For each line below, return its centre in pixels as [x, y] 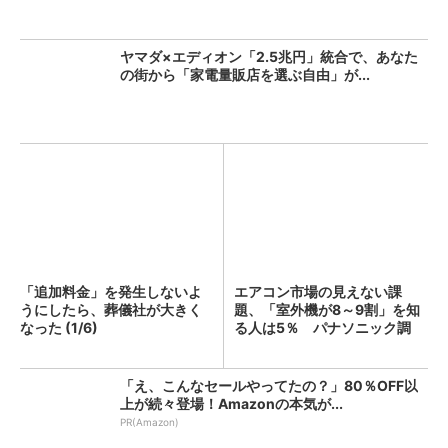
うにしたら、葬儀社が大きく [111, 309]
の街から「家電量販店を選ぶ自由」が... [245, 74]
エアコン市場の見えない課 [318, 291]
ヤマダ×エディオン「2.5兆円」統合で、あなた [269, 56]
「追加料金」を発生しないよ [111, 291]
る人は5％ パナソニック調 [322, 327]
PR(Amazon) [149, 422]
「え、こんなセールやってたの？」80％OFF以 [269, 385]
